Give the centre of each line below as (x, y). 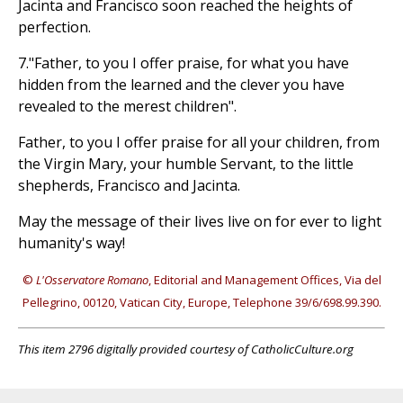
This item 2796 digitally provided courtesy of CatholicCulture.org (186, 349)
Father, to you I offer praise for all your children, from (199, 143)
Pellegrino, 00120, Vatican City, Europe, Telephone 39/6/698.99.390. (201, 303)
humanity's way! (72, 243)
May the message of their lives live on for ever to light (200, 222)
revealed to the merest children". (127, 107)
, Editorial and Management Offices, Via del (264, 280)
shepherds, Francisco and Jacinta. (129, 186)
